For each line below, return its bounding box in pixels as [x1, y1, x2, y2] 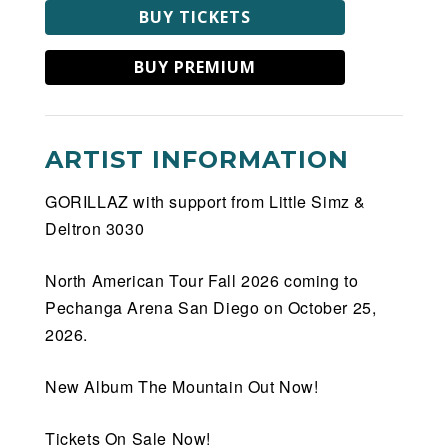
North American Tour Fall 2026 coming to [45, 268, 359, 292]
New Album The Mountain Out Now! [45, 374, 319, 398]
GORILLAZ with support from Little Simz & [45, 189, 367, 213]
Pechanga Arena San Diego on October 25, [45, 295, 377, 319]
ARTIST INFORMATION [45, 144, 349, 174]
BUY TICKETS [139, 5, 251, 28]
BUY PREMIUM [134, 55, 256, 78]
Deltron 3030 [45, 216, 145, 240]
